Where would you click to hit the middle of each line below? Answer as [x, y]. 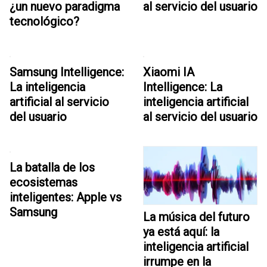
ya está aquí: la [181, 232]
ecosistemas [44, 182]
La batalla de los [52, 167]
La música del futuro [196, 217]
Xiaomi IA [169, 72]
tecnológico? [44, 21]
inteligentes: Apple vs [66, 197]
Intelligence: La [183, 87]
